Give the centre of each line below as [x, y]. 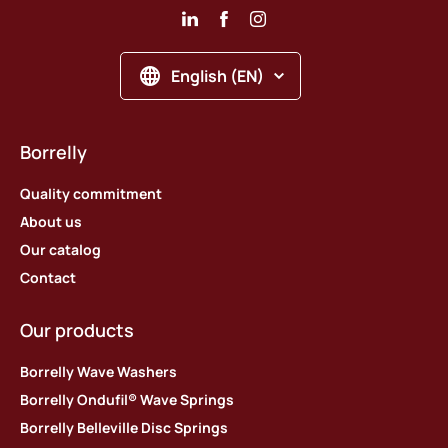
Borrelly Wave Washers [98, 372]
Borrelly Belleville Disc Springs [124, 428]
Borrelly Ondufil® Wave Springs [127, 400]
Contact [48, 278]
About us [51, 222]
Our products [77, 330]
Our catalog [60, 250]
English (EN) [217, 76]
